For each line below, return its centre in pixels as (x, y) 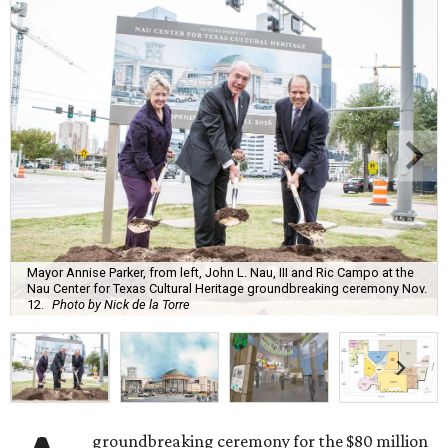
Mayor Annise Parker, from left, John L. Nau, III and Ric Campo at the (220, 272)
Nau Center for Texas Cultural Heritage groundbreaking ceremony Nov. (227, 288)
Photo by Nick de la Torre (121, 304)
